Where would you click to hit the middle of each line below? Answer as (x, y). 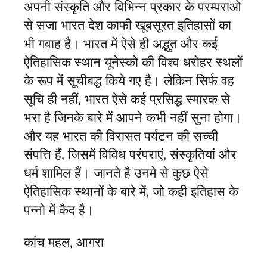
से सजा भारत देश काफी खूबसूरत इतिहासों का (128, 25)
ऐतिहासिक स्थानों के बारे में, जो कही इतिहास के (131, 192)
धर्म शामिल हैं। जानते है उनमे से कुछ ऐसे (116, 173)
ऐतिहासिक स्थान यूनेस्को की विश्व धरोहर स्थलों (133, 62)
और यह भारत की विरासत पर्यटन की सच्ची (121, 136)
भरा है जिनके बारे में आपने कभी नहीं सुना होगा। (133, 118)
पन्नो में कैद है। (59, 210)
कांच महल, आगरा (64, 242)
